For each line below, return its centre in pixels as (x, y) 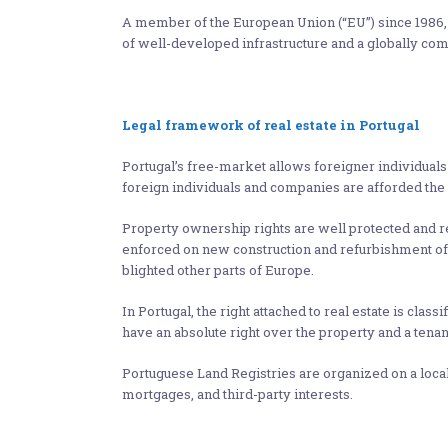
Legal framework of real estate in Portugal (271, 125)
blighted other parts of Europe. (218, 270)
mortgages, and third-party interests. (237, 394)
